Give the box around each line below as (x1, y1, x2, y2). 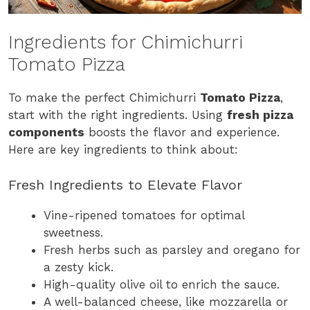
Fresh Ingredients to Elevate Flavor (8, 176, 242, 193)
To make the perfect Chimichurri (8, 91, 200, 105)
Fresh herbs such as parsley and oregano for (44, 242, 300, 257)
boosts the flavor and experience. (84, 125, 280, 140)
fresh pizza (227, 108, 293, 122)
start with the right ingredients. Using (8, 108, 227, 122)
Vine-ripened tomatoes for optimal (44, 208, 244, 222)
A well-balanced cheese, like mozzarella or (44, 294, 288, 309)
